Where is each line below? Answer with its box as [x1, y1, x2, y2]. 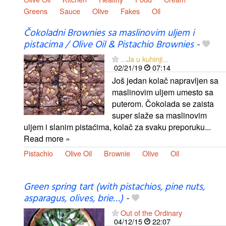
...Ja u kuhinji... [121, 53, 168, 64]
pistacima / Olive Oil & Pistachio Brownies [24, 37, 194, 52]
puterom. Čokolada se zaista [112, 97, 214, 109]
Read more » [24, 132, 70, 144]
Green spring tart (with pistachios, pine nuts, [24, 180, 205, 195]
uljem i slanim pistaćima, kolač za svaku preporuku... [24, 121, 211, 133]
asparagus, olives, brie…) [24, 191, 123, 207]
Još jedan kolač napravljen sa [112, 74, 218, 86]
